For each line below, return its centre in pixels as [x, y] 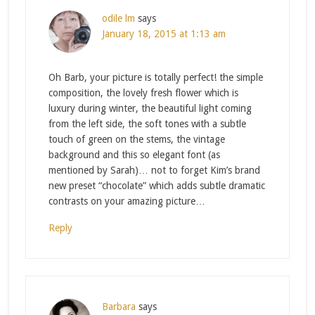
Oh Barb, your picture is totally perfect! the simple [155, 77]
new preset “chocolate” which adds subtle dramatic [156, 185]
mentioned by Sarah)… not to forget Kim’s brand [154, 170]
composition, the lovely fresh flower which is [143, 92]
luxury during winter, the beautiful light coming [150, 108]
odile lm [118, 18]
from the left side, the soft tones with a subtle [147, 123]
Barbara [118, 306]
